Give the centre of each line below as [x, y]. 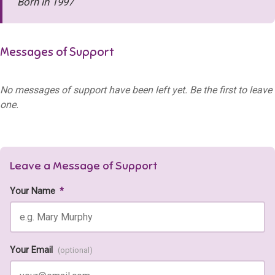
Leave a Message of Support [84, 166]
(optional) [75, 250]
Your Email [33, 250]
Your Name [34, 192]
